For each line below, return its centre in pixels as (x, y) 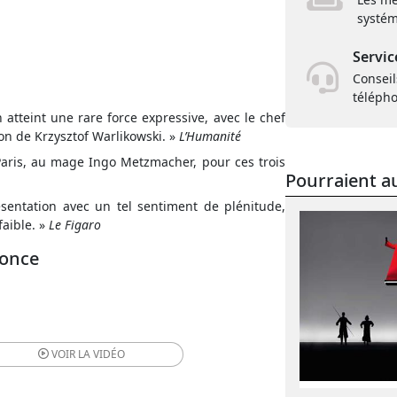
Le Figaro (75, 225)
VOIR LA (71, 354)
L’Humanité (210, 136)
